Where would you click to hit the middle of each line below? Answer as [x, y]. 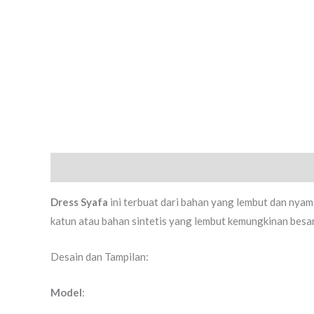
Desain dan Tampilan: [100, 256]
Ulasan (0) [133, 167]
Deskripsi [73, 167]
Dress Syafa [79, 202]
